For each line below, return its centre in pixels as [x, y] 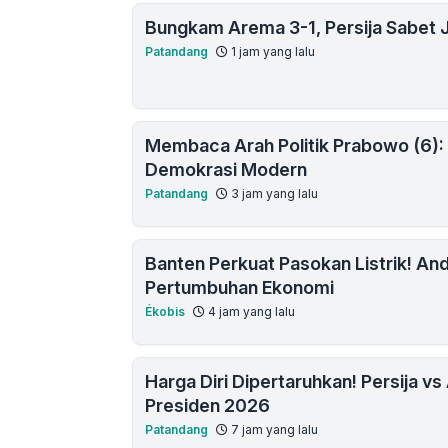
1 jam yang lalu [271, 51]
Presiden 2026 [207, 405]
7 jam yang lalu [273, 429]
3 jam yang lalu [273, 193]
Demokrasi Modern [226, 169]
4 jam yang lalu [250, 311]
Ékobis [165, 311]
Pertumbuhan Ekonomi [239, 287]
